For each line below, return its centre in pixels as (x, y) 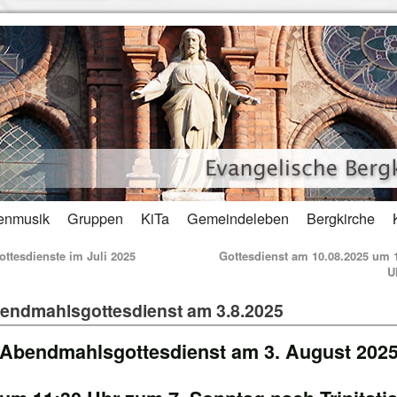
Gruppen (95, 218)
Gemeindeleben (238, 218)
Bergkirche (341, 218)
